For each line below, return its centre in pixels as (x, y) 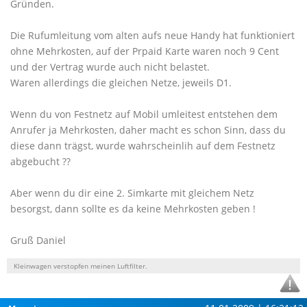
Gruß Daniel (38, 240)
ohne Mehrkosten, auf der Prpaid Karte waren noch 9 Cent (145, 51)
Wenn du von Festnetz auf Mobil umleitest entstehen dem (144, 114)
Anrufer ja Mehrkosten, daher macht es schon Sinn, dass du (148, 130)
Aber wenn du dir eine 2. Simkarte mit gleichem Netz (132, 193)
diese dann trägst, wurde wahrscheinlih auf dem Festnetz (143, 146)
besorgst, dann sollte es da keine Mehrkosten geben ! (133, 209)
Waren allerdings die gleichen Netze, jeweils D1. (121, 83)
